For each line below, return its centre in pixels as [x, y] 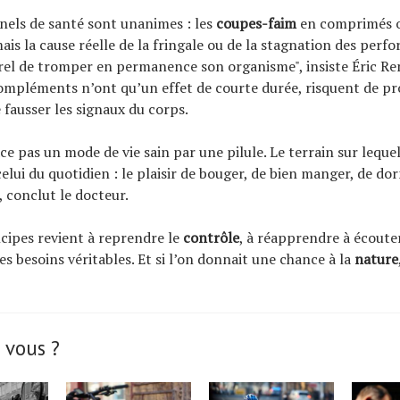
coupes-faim [256, 23]
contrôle [211, 237]
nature [376, 258]
